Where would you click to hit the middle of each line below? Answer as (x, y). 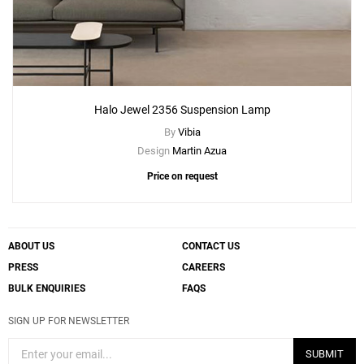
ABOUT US (31, 247)
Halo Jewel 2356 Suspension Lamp (182, 110)
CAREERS (204, 268)
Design (155, 151)
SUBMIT (325, 354)
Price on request (182, 177)
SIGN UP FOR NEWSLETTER (69, 321)
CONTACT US (211, 247)
